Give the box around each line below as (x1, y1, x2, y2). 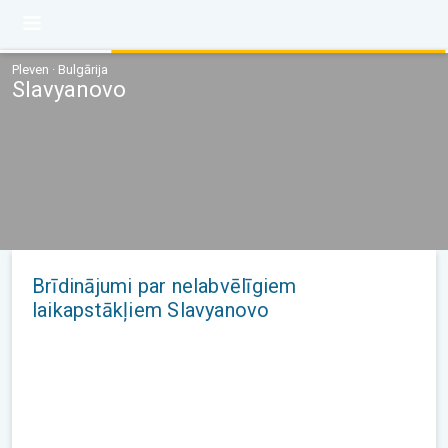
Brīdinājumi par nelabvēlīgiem (32, 274, 297, 298)
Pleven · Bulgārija (12, 62, 108, 77)
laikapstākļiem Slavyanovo (32, 298, 270, 322)
